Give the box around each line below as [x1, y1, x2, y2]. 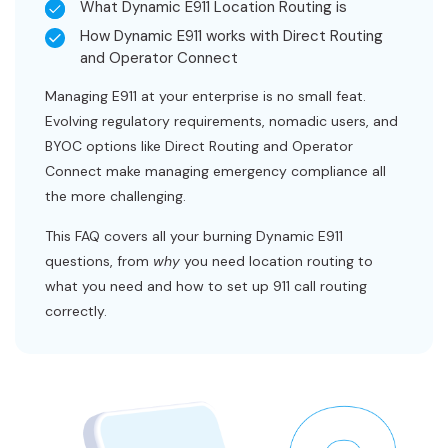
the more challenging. [45, 187, 186, 205]
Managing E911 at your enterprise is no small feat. [45, 87, 366, 105]
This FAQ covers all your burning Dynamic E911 [45, 227, 343, 245]
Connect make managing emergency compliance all [45, 162, 386, 180]
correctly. [45, 302, 107, 320]
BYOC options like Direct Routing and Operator [45, 137, 353, 155]
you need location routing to [180, 252, 373, 270]
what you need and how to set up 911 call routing [45, 277, 367, 295]
